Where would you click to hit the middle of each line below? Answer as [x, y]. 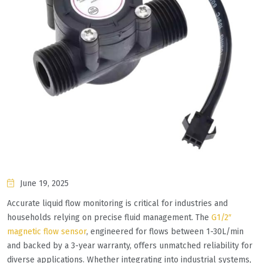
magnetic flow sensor [47, 232]
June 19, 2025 [44, 184]
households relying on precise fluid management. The [109, 218]
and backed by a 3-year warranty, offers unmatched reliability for [130, 246]
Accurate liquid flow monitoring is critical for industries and [117, 204]
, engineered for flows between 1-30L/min [165, 232]
